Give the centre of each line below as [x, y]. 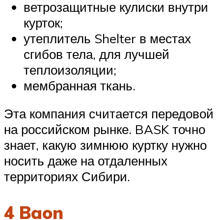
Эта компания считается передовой [109, 114]
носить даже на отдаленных [86, 161]
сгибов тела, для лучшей [96, 54]
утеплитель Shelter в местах [107, 38]
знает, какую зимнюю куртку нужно [105, 145]
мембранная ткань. [80, 85]
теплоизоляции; [70, 69]
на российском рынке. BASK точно [105, 129]
